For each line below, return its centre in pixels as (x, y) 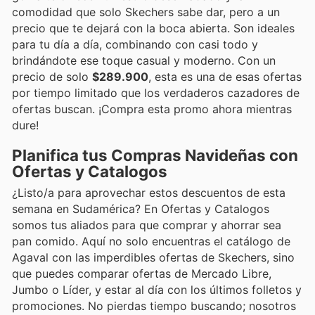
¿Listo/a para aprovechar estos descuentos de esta (149, 192)
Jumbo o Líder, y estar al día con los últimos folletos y (157, 289)
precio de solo (52, 76)
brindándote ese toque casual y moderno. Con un (144, 60)
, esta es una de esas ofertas (225, 76)
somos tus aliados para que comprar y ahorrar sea (147, 225)
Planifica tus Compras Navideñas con (155, 155)
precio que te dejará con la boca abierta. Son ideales (153, 28)
